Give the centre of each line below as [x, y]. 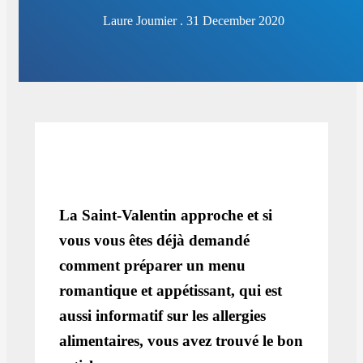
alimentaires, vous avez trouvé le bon [181, 341]
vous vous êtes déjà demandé [155, 241]
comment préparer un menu [153, 266]
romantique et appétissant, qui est [171, 291]
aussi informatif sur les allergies [163, 316]
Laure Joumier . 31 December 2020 [194, 21]
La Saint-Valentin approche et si [166, 216]
